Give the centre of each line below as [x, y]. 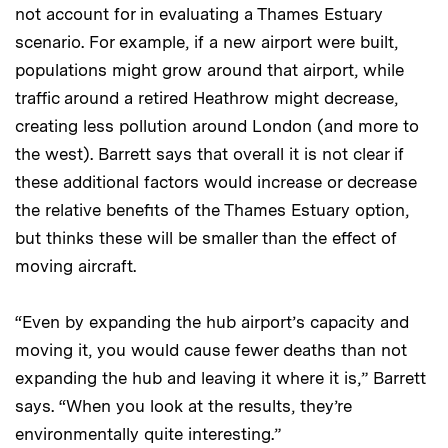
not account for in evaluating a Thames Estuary [199, 13]
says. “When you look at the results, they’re [183, 405]
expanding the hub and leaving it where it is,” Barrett [220, 377]
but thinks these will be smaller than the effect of [206, 237]
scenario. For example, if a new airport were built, [206, 41]
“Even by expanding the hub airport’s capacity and [212, 321]
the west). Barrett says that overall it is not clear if [209, 153]
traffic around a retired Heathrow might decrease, [206, 97]
